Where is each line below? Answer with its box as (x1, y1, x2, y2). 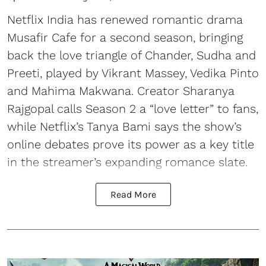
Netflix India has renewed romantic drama (7, 12, 243, 27)
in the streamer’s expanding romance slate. (7, 155, 248, 169)
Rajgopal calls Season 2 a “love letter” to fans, (7, 102, 258, 116)
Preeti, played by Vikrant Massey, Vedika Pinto (7, 66, 259, 80)
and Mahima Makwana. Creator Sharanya (7, 84, 235, 98)
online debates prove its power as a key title (7, 137, 254, 151)
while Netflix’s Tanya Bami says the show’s (7, 119, 242, 134)
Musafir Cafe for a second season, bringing (7, 30, 243, 45)
